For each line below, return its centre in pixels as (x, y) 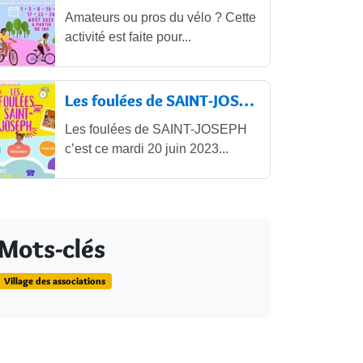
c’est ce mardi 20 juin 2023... (146, 149)
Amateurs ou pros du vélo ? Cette (160, 18)
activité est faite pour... (128, 37)
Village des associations (54, 281)
